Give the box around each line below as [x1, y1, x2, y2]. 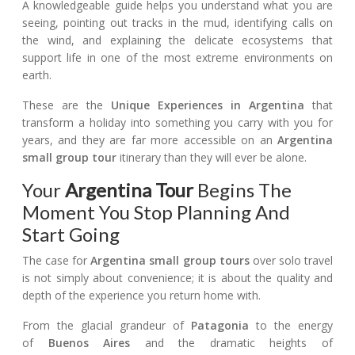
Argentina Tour [65, 177, 193, 201]
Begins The [193, 177, 292, 201]
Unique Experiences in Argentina [111, 97, 304, 113]
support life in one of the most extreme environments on [22, 49, 333, 65]
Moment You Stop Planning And [22, 200, 290, 223]
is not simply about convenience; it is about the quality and [22, 269, 333, 285]
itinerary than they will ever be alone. [116, 149, 307, 165]
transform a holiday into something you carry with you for [22, 114, 333, 130]
